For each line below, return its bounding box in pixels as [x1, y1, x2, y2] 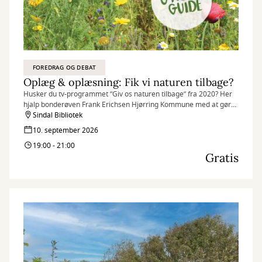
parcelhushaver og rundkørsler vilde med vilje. [23, 110, 174, 120]
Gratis [205, 150, 239, 165]
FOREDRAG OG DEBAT [33, 63, 96, 72]
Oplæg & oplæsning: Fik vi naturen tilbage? [23, 75, 234, 89]
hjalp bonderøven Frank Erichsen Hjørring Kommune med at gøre [23, 99, 235, 110]
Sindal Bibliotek [33, 110, 82, 120]
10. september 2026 [33, 125, 98, 136]
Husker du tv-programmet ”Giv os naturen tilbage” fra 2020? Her [23, 89, 232, 99]
